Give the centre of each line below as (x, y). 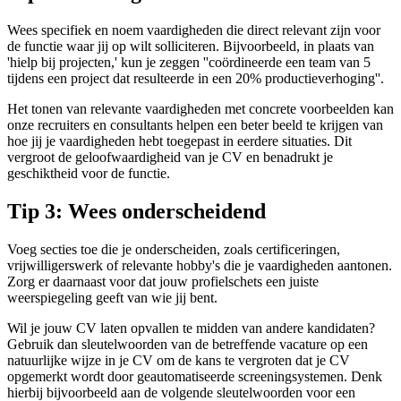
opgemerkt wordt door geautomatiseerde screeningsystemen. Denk (195, 376)
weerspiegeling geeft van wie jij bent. (112, 297)
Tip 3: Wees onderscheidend (137, 211)
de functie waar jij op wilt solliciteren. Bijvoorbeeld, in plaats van (191, 46)
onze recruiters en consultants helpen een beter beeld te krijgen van (195, 124)
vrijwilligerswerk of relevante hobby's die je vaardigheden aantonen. (200, 265)
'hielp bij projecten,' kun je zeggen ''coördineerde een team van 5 (189, 62)
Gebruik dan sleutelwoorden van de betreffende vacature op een (188, 344)
